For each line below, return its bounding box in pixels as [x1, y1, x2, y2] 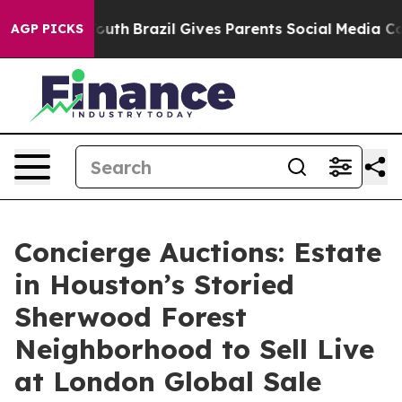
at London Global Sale [14, 364, 321, 398]
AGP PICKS [11, 21, 83, 37]
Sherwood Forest [14, 300, 247, 334]
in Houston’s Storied [14, 267, 294, 301]
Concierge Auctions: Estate [14, 235, 381, 269]
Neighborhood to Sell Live [14, 332, 374, 366]
